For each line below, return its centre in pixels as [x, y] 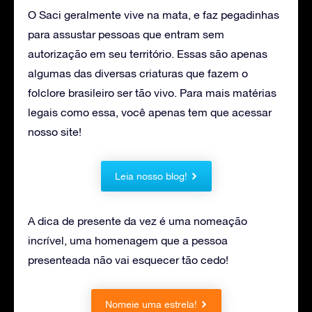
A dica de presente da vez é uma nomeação [138, 220]
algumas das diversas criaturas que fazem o [138, 73]
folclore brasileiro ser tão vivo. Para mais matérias [152, 92]
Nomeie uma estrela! [151, 304]
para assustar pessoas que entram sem [126, 34]
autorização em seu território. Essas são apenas [148, 53]
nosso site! [55, 131]
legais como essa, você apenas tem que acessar [150, 112]
